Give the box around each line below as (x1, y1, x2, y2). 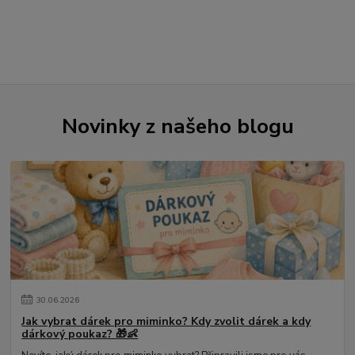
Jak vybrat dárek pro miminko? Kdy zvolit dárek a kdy (21, 313, 311, 329)
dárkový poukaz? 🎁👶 (21, 326, 139, 342)
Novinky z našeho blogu (61, 111, 294, 140)
